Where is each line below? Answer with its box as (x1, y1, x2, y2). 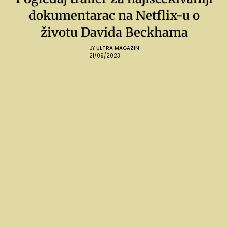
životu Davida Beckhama (40, 24, 188, 40)
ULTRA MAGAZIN (96, 44, 139, 52)
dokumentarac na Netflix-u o (28, 7, 200, 23)
